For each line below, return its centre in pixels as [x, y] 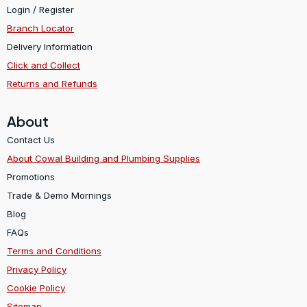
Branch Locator [40, 28]
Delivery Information [50, 47]
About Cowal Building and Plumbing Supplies [103, 158]
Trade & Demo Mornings [59, 195]
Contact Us [31, 140]
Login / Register [40, 10]
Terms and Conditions [54, 251]
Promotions [31, 177]
